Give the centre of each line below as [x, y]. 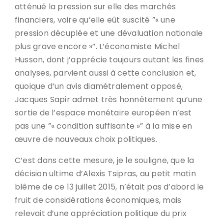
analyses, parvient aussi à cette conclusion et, [106, 73]
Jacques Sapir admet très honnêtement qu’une [109, 99]
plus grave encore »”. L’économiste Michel [97, 46]
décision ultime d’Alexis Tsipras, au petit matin [105, 174]
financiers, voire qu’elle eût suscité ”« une [95, 20]
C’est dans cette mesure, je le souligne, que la [105, 160]
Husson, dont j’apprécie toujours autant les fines [110, 60]
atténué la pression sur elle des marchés [96, 7]
